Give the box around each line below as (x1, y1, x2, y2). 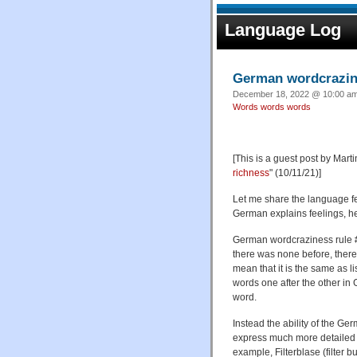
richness (233, 167, 269, 178)
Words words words (233, 101, 311, 112)
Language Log (225, 20, 341, 40)
